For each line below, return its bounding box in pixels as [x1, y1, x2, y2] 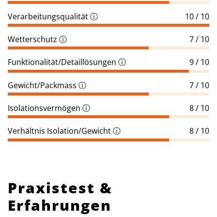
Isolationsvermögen [8, 102, 80, 113]
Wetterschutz [8, 33, 57, 45]
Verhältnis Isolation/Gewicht [8, 125, 111, 137]
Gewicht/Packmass [8, 79, 77, 91]
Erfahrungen [8, 195, 111, 215]
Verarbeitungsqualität [8, 11, 88, 22]
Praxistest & [8, 177, 112, 198]
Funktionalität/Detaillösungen [8, 57, 116, 68]
